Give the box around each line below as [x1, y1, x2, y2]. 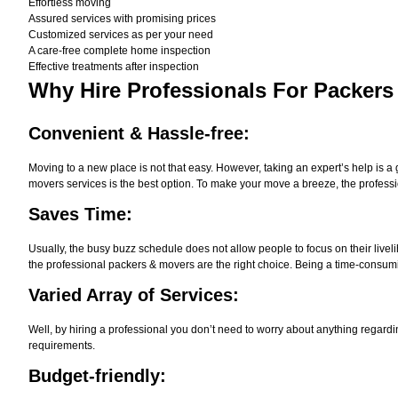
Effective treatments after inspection [28, 60, 199, 73]
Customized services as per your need [28, 28, 213, 41]
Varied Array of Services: [28, 285, 239, 305]
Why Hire [28, 78, 121, 102]
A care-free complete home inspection [28, 44, 211, 57]
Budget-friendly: [28, 366, 166, 386]
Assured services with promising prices [28, 12, 216, 25]
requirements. [28, 339, 95, 352]
